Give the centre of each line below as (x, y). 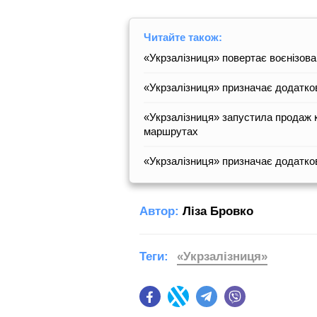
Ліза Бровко (218, 211)
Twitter (204, 303)
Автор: (159, 211)
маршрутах (171, 131)
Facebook (183, 303)
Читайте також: (183, 37)
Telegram (238, 303)
